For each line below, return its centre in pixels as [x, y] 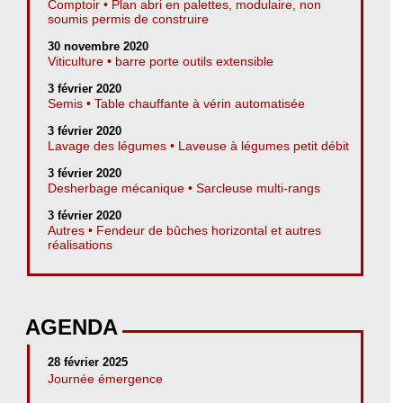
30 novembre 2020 [98, 46]
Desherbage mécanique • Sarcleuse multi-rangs [184, 188]
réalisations [80, 244]
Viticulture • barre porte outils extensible [161, 61]
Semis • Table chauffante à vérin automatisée [176, 103]
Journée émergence [105, 378]
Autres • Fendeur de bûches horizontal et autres [184, 230]
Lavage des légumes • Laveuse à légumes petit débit [198, 145]
